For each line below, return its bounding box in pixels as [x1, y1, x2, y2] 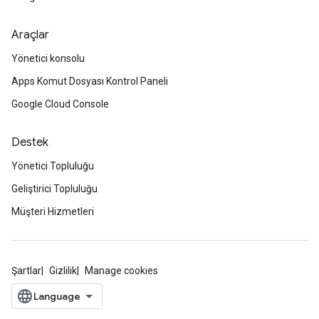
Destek [11, 135, 48, 150]
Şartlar [11, 265, 41, 276]
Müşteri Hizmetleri [11, 206, 94, 217]
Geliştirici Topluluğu [11, 183, 98, 194]
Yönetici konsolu [11, 53, 85, 64]
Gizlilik [49, 265, 77, 276]
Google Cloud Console [11, 98, 109, 110]
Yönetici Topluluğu [11, 160, 94, 172]
